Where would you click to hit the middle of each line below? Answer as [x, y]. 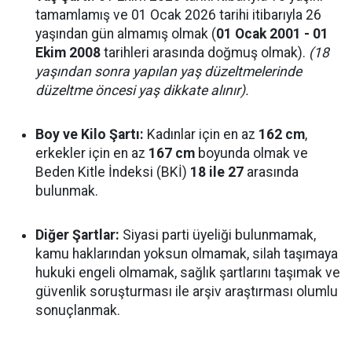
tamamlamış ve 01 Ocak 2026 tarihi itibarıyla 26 [178, 15]
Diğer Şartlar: [77, 235]
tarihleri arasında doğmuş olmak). [205, 53]
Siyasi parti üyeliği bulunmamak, [218, 235]
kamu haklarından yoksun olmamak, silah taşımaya [187, 254]
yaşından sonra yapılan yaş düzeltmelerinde [169, 71]
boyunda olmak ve [251, 153]
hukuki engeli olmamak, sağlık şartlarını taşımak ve [188, 273]
